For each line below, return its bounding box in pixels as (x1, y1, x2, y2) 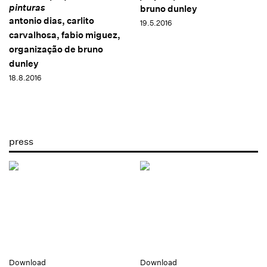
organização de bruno (9, 43, 103, 55)
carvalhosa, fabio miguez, (9, 29, 120, 41)
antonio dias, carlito (9, 14, 94, 26)
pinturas (9, 1, 45, 13)
